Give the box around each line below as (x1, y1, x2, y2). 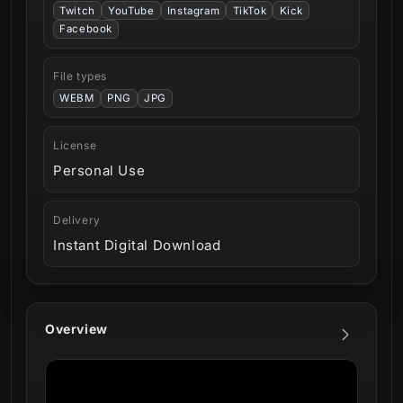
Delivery (53, 212, 101, 227)
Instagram (166, 4, 220, 17)
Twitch (59, 4, 95, 17)
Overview (45, 320, 108, 336)
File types (53, 68, 107, 83)
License (53, 138, 97, 152)
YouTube (108, 4, 155, 17)
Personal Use (53, 161, 146, 179)
